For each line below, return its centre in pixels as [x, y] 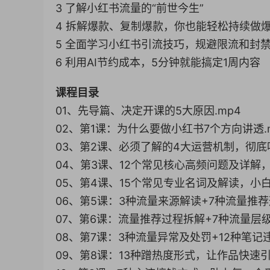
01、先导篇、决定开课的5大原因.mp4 [148, 110]
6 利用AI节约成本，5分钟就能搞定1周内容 [158, 62]
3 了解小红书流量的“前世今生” [130, 8]
